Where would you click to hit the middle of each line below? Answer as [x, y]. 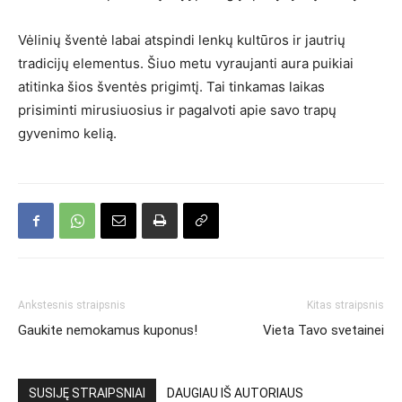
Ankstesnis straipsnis [72, 306]
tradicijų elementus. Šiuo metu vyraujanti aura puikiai [186, 64]
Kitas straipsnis [345, 306]
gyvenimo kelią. [67, 134]
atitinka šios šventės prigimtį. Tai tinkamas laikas [171, 87]
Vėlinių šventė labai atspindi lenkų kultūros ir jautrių [182, 40]
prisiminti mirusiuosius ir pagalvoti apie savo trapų [177, 110]
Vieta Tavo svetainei [323, 331]
